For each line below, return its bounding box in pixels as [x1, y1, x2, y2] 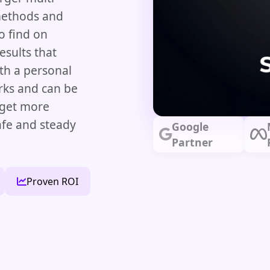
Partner [172, 135, 213, 150]
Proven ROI [27, 174, 78, 188]
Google [172, 119, 209, 134]
